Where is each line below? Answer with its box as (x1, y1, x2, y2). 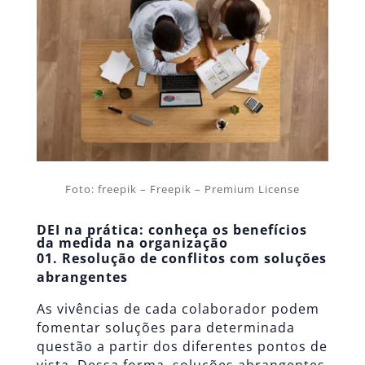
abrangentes (36, 268, 128, 287)
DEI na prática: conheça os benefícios (36, 221, 307, 240)
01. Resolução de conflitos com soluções (36, 249, 327, 268)
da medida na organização (36, 234, 228, 253)
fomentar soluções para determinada (36, 319, 295, 337)
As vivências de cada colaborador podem (36, 300, 319, 319)
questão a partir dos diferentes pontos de (36, 337, 328, 356)
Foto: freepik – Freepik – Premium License (64, 182, 300, 197)
